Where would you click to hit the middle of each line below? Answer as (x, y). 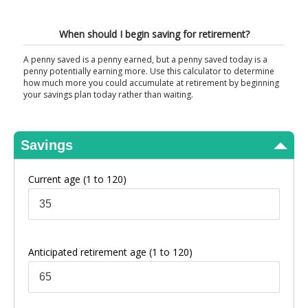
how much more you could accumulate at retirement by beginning (151, 83)
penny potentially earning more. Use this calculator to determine (149, 71)
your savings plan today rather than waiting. (108, 95)
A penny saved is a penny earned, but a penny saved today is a (145, 59)
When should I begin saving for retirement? (154, 34)
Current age (56, 179)
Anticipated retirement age (89, 252)
